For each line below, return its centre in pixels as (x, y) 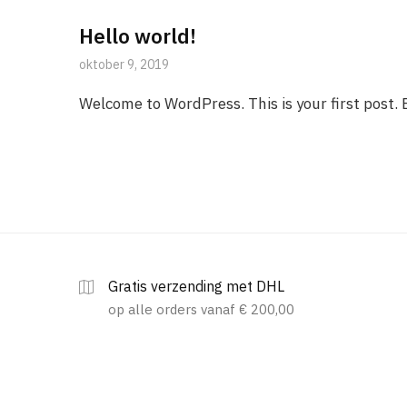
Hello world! (138, 35)
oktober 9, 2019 (124, 64)
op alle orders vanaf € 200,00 (201, 309)
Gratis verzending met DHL (196, 286)
